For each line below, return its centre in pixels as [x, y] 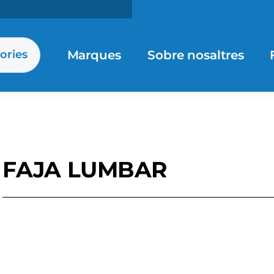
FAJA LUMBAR [85, 169]
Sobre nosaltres [195, 55]
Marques [94, 55]
